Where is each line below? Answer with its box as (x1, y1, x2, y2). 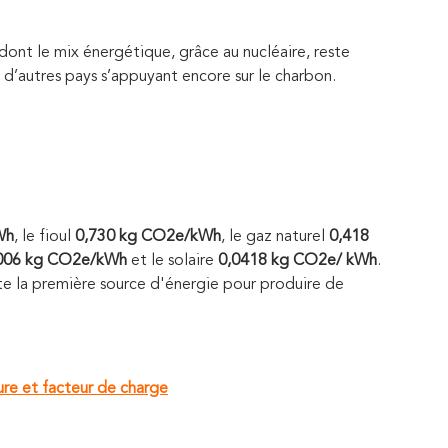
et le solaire (127, 252, 218, 269)
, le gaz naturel (221, 228, 329, 245)
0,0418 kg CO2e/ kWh (218, 252, 377, 269)
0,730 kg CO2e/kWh (75, 228, 221, 245)
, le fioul (14, 228, 75, 245)
